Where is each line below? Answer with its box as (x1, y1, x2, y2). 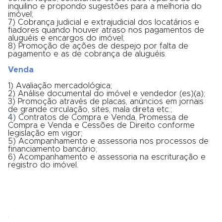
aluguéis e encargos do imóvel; (8, 34, 124, 42)
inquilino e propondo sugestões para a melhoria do (8, 2, 202, 10)
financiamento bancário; (8, 145, 97, 153)
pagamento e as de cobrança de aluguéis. (8, 50, 166, 58)
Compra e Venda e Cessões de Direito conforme (8, 121, 195, 129)
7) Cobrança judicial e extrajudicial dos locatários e (8, 18, 199, 26)
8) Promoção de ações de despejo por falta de (8, 42, 188, 50)
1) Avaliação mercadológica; (8, 81, 112, 90)
